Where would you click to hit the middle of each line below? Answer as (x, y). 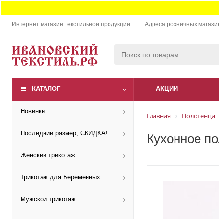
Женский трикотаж (48, 155)
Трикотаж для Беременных (60, 177)
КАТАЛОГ (46, 89)
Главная (159, 116)
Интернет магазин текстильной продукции (71, 24)
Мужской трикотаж (48, 199)
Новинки (33, 111)
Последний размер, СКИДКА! (64, 133)
